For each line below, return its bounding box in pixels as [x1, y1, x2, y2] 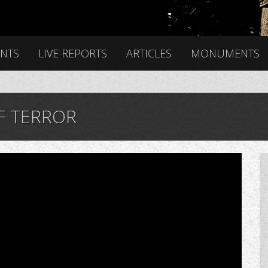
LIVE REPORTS [38, 46, 107, 60]
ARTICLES [126, 46, 172, 60]
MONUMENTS [191, 46, 260, 60]
